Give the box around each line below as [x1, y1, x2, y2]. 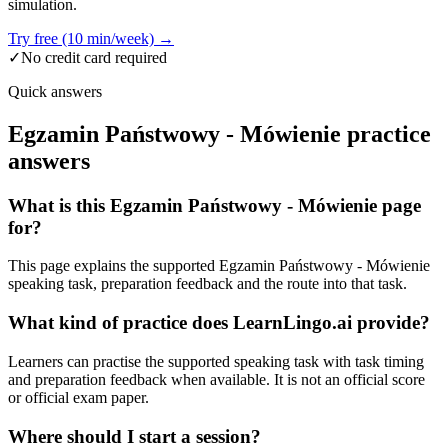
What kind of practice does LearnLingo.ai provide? [8, 312, 430, 334]
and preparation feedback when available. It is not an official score [8, 370, 425, 388]
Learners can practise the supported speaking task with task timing [8, 352, 424, 370]
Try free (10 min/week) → [8, 29, 174, 47]
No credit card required [21, 48, 167, 66]
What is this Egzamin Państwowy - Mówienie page [8, 194, 421, 216]
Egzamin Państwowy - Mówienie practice [8, 120, 431, 147]
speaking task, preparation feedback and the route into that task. [8, 275, 407, 293]
